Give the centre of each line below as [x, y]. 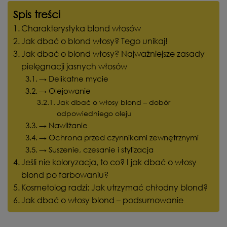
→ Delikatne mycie [74, 78]
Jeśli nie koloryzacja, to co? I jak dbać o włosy [109, 162]
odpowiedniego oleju [94, 113]
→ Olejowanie [65, 90]
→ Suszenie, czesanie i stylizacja [97, 149]
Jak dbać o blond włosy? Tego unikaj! [95, 41]
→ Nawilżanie [64, 125]
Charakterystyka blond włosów [81, 28]
